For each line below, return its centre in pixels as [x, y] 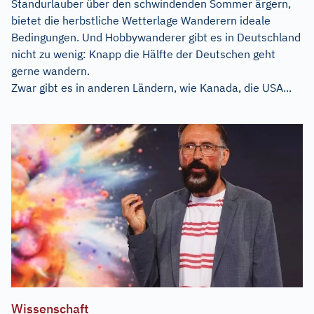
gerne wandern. [50, 70]
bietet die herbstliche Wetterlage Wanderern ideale [141, 20]
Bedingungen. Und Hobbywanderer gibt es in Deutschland [156, 37]
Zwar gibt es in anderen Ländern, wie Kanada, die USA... [151, 87]
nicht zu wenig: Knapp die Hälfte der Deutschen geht [143, 54]
